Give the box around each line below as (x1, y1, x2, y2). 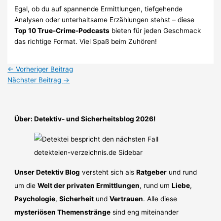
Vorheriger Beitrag (14, 65, 74, 74)
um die (14, 182, 38, 190)
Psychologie (14, 195, 56, 203)
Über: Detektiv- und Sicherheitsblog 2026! (14, 114, 156, 123)
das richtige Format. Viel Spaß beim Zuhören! (14, 37, 157, 45)
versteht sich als (80, 168, 137, 177)
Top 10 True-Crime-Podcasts (14, 26, 110, 35)
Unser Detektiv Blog (14, 168, 80, 177)
